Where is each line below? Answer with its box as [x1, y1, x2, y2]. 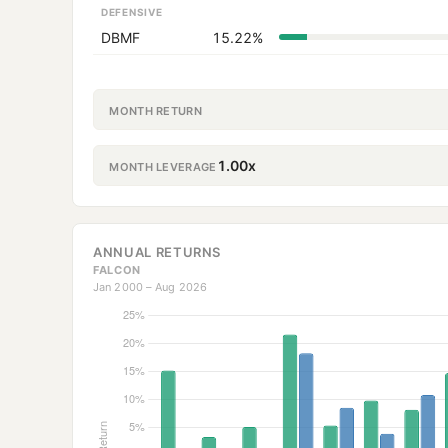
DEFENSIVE [101, 6, 163, 19]
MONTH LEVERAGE [109, 159, 217, 174]
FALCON [93, 262, 141, 277]
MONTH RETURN [109, 103, 203, 118]
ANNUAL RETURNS [93, 243, 222, 260]
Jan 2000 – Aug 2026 [93, 279, 208, 294]
